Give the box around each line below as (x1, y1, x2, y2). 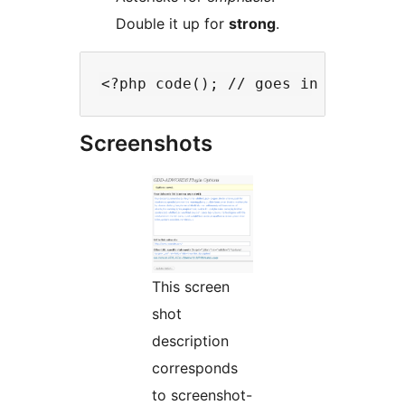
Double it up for (204, 14, 229, 33)
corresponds (152, 359, 238, 378)
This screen (152, 278, 230, 297)
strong (229, 14, 276, 33)
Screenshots (80, 130, 212, 157)
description (152, 332, 229, 351)
